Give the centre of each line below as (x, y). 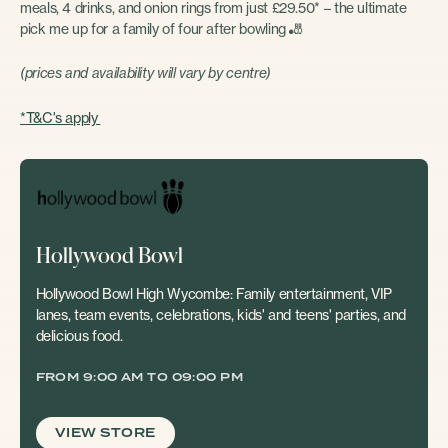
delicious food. (79, 335)
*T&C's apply (60, 117)
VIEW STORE (105, 434)
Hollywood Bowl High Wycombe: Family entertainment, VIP (214, 293)
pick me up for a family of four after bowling (155, 28)
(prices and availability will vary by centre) (147, 73)
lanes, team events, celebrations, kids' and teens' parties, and (220, 314)
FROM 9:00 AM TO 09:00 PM (139, 377)
